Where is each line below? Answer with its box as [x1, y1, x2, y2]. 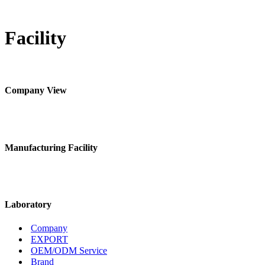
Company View [5, 85, 67, 96]
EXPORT [31, 234, 68, 245]
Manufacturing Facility [5, 142, 98, 153]
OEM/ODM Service [31, 245, 107, 256]
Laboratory [5, 199, 51, 210]
